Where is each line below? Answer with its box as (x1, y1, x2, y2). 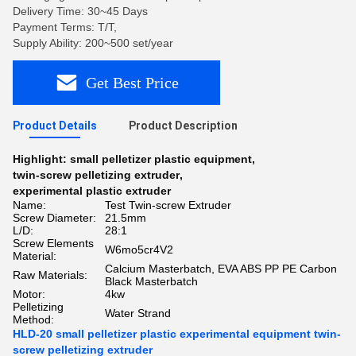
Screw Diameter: (13, 211, 96, 224)
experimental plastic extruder (13, 184, 171, 197)
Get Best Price (86, 73, 179, 91)
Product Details (13, 119, 97, 132)
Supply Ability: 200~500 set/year (13, 37, 173, 49)
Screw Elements (13, 237, 94, 250)
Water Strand (105, 307, 171, 319)
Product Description (129, 119, 238, 132)
